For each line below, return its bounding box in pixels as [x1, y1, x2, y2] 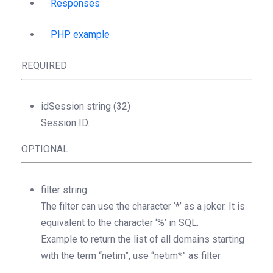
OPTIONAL [21, 143, 68, 155]
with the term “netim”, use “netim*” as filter [41, 250, 223, 261]
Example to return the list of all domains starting [41, 233, 244, 245]
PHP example [51, 29, 110, 40]
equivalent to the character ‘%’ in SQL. [41, 217, 199, 229]
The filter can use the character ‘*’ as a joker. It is [41, 200, 245, 212]
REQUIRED [21, 60, 67, 71]
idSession [41, 101, 84, 112]
